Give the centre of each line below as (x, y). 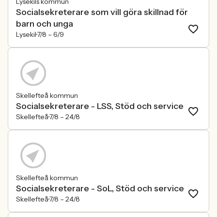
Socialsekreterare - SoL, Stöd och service (100, 188)
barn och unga (45, 24)
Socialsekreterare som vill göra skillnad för (102, 12)
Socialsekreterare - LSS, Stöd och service (100, 106)
